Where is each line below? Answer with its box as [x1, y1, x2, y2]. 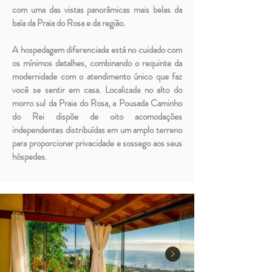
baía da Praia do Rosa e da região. [12, 16, 125, 30]
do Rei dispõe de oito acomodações [12, 110, 182, 123]
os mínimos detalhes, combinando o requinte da [12, 56, 182, 70]
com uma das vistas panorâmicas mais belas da [12, 3, 182, 16]
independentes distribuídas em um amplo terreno [12, 123, 182, 137]
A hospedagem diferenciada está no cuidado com [12, 43, 182, 56]
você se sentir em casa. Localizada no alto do [12, 83, 182, 97]
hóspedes [12, 150, 45, 163]
